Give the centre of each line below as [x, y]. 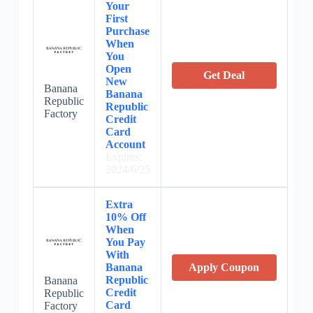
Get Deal [224, 75]
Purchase [127, 31]
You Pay [125, 242]
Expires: [123, 157]
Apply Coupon [224, 268]
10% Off [125, 217]
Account [125, 145]
